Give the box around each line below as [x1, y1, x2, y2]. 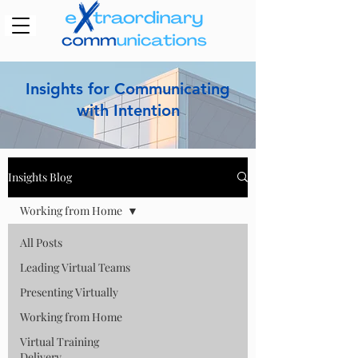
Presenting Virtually [20, 284, 118, 300]
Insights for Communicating [26, 78, 230, 98]
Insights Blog [8, 169, 72, 185]
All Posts [20, 234, 62, 250]
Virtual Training [20, 333, 99, 349]
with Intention [76, 100, 180, 120]
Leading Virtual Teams [20, 259, 130, 275]
